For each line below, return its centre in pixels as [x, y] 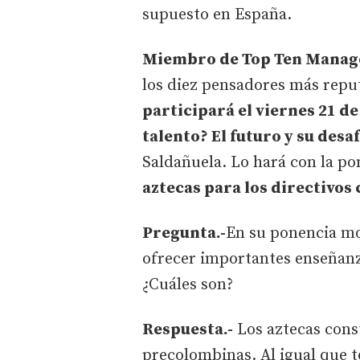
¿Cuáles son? [188, 284]
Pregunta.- [184, 233]
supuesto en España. [219, 14]
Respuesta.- [188, 329]
